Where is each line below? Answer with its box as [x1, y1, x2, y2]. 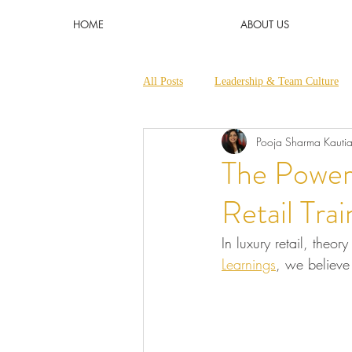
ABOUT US [240, 17, 289, 31]
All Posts [143, 75, 183, 87]
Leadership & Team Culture [214, 75, 339, 87]
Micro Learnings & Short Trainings [174, 137, 333, 150]
